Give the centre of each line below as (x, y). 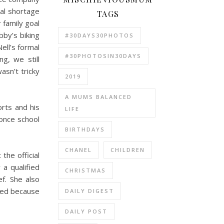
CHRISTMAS (85, 170)
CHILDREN (128, 149)
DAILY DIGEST (89, 190)
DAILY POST (86, 211)
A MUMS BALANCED (98, 96)
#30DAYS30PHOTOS (99, 35)
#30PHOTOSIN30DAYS (103, 55)
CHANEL (78, 149)
